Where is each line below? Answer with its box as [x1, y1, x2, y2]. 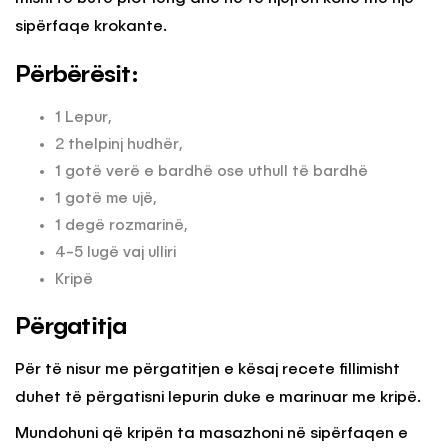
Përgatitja [15, 315, 127, 340]
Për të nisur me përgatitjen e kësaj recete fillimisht [15, 362, 400, 379]
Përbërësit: [15, 63, 138, 88]
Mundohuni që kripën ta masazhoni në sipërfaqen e [15, 426, 408, 443]
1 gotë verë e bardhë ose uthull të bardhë [55, 164, 368, 180]
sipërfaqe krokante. [15, 19, 167, 36]
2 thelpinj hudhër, [55, 137, 183, 153]
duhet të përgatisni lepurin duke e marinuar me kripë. [15, 390, 421, 407]
